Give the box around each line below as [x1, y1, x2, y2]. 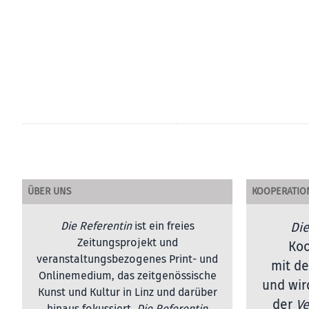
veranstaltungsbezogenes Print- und [37, 252, 218, 266]
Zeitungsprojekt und [77, 236, 178, 250]
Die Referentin [60, 219, 132, 233]
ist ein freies [131, 219, 195, 233]
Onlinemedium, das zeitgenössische [38, 269, 217, 283]
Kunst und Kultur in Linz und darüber [37, 286, 217, 299]
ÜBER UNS [28, 186, 71, 197]
